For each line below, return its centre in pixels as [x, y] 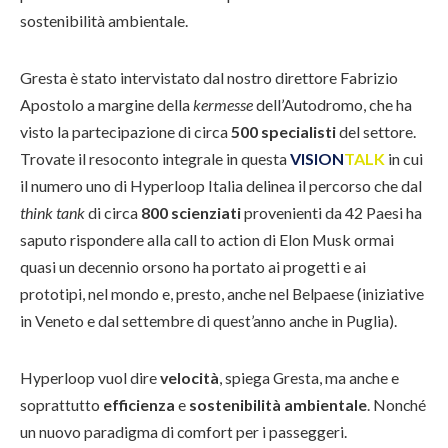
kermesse [224, 104]
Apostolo [53, 104]
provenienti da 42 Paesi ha [331, 212]
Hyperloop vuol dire [90, 377]
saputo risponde [75, 239]
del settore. [376, 131]
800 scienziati [189, 212]
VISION [317, 158]
